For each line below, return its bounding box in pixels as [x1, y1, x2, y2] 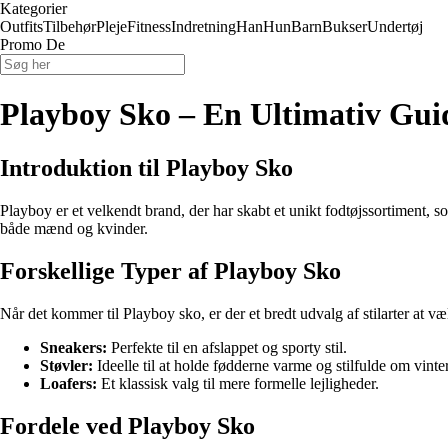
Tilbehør [43, 18, 96, 35]
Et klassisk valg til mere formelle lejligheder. [97, 374, 379, 392]
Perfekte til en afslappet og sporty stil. [107, 338, 347, 356]
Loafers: [40, 374, 97, 392]
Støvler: [40, 356, 93, 374]
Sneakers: [40, 338, 107, 356]
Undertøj [367, 18, 423, 35]
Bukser [322, 18, 367, 35]
